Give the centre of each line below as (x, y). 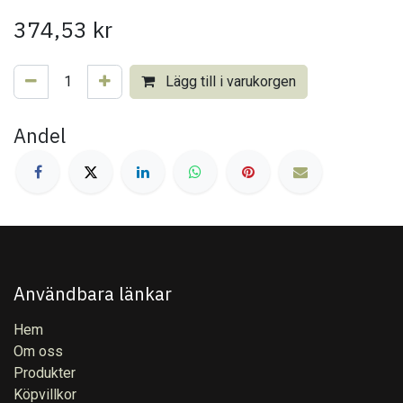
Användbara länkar (93, 293)
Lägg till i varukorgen (229, 82)
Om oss (38, 351)
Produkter (45, 372)
